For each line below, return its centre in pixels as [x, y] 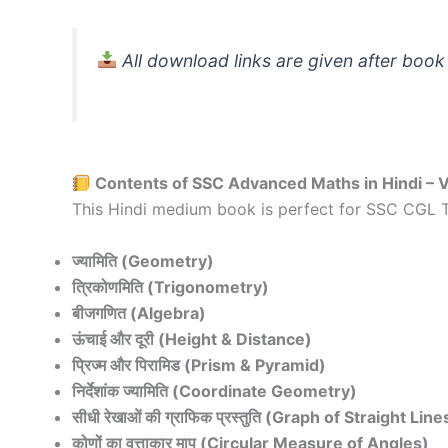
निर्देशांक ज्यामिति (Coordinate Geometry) [214, 390]
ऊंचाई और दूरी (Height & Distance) [192, 338]
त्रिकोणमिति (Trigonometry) [170, 286]
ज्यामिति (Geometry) [143, 260]
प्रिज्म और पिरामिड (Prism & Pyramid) [199, 364]
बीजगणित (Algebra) [139, 312]
